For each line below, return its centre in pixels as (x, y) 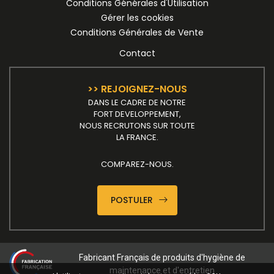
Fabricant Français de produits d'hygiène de (162, 258)
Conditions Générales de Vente (137, 33)
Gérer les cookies (137, 18)
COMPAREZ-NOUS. (137, 165)
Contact (137, 54)
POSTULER (133, 200)
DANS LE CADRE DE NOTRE (137, 103)
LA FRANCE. (137, 138)
